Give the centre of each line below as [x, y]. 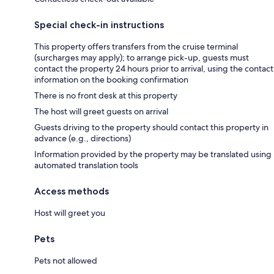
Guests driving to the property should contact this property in [151, 128]
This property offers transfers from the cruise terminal [136, 47]
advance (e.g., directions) [83, 139]
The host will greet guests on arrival [101, 112]
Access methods [72, 191]
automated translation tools [86, 165]
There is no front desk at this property [106, 96]
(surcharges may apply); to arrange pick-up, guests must [142, 58]
